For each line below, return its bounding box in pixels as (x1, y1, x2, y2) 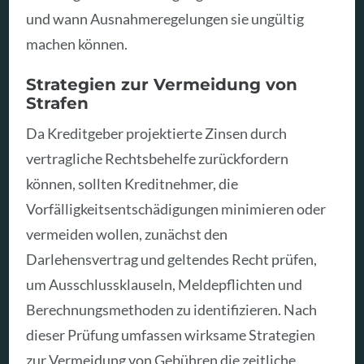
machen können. (26, 34, 128, 53)
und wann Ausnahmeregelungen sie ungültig (26, 9, 305, 28)
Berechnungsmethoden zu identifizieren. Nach (26, 300, 318, 318)
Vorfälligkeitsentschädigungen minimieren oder (26, 199, 327, 218)
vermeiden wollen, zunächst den (26, 224, 228, 243)
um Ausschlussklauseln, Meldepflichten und (26, 275, 303, 293)
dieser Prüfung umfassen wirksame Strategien (26, 325, 316, 344)
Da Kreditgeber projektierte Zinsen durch (26, 123, 288, 142)
